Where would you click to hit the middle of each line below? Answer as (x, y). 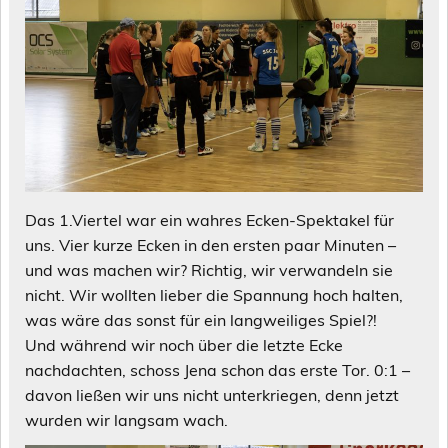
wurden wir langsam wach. (126, 419)
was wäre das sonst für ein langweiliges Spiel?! (201, 319)
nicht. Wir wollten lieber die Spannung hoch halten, (214, 294)
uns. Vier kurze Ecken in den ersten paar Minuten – (210, 244)
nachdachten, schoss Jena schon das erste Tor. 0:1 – (217, 369)
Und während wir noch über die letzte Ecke (184, 344)
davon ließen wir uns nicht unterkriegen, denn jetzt (212, 394)
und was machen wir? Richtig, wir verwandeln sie (209, 269)
